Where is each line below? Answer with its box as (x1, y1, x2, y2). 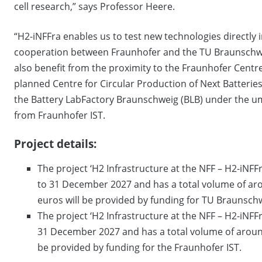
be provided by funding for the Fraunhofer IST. (37, 241, 242, 254)
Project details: (14, 136, 96, 151)
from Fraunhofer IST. (14, 108, 105, 122)
